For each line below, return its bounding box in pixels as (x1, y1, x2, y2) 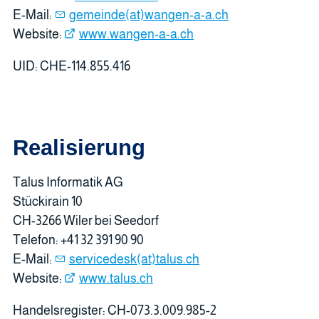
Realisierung (13, 135, 145, 160)
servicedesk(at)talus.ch (69, 252, 199, 267)
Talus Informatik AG (13, 175, 123, 190)
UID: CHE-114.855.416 (13, 58, 130, 73)
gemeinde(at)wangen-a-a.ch (69, 7, 229, 22)
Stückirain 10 (13, 194, 83, 209)
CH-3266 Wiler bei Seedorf (13, 214, 159, 229)
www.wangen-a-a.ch (79, 26, 194, 41)
